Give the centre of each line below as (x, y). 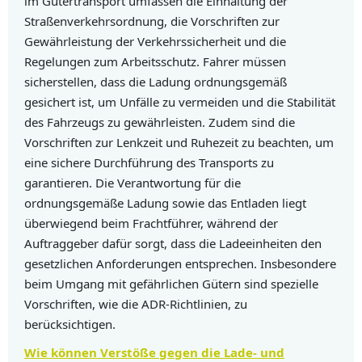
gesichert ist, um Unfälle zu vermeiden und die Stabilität (180, 102)
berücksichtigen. (70, 324)
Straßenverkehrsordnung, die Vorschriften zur (152, 21)
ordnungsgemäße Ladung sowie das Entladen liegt (165, 203)
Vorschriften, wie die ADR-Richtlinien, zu (136, 304)
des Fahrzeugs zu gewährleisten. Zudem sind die (160, 122)
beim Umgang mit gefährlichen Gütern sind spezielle (171, 284)
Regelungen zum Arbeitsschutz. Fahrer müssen (155, 62)
